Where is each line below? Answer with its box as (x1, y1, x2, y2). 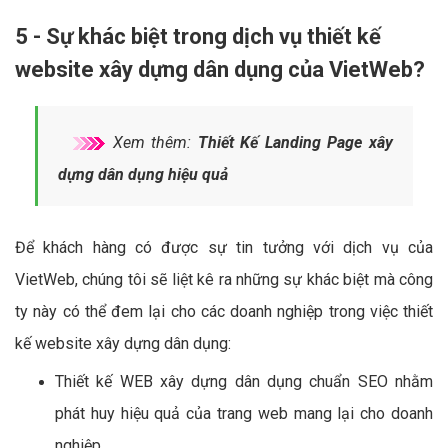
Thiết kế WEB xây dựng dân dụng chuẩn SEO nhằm (55, 371, 433, 391)
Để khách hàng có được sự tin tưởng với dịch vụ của (15, 237, 433, 257)
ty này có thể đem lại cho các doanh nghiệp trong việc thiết (15, 301, 433, 321)
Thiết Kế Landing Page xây (197, 132, 394, 152)
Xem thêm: (106, 132, 198, 152)
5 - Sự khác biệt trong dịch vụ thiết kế (15, 23, 381, 49)
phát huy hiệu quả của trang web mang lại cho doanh (55, 403, 433, 423)
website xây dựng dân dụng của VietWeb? (15, 56, 425, 82)
